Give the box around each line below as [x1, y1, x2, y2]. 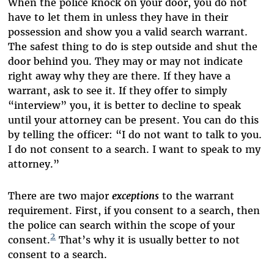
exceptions [112, 189, 160, 202]
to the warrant [159, 189, 235, 202]
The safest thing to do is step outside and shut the [8, 40, 258, 53]
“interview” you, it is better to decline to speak [8, 98, 242, 111]
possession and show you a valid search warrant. [8, 25, 248, 38]
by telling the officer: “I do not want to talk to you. [8, 128, 262, 141]
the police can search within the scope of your [8, 218, 235, 231]
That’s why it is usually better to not [56, 233, 240, 246]
